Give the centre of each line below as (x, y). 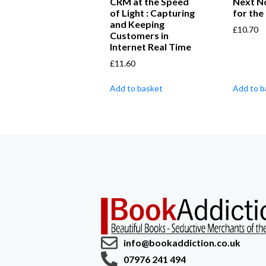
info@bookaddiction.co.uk (182, 243)
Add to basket (136, 88)
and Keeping (137, 24)
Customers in (139, 36)
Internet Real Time (151, 47)
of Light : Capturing (152, 13)
